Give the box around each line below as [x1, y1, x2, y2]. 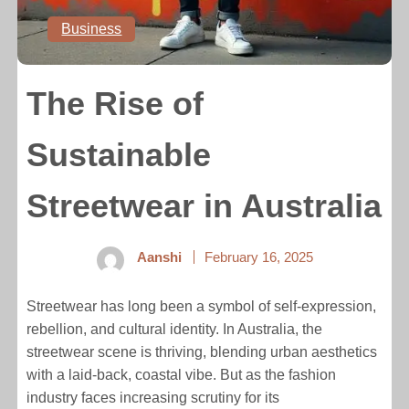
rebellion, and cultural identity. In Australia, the [26, 321, 323, 337]
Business [61, 21, 122, 37]
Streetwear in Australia [26, 187, 383, 225]
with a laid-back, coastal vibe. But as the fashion [26, 367, 337, 383]
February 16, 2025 [204, 249, 313, 265]
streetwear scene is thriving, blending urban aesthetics [26, 344, 378, 360]
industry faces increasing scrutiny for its [26, 390, 280, 405]
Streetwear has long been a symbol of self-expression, [26, 299, 377, 314]
